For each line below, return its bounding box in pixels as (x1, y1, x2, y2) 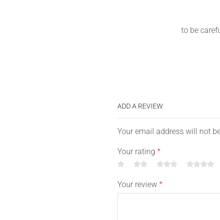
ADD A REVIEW (117, 102, 163, 110)
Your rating (117, 147, 157, 157)
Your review (117, 180, 159, 190)
